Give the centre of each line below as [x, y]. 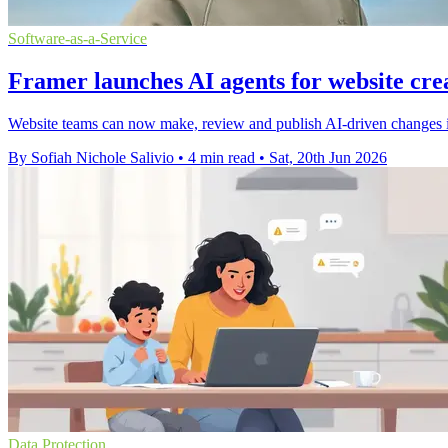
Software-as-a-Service [77, 39]
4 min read [221, 158]
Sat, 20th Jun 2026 [328, 158]
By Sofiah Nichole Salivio [91, 158]
